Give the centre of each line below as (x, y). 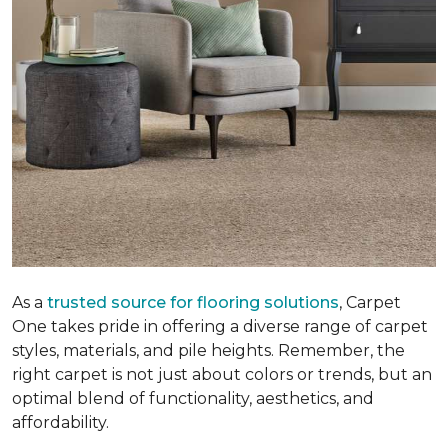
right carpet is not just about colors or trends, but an (222, 374)
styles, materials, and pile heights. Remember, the (208, 350)
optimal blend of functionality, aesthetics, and (193, 398)
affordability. (60, 422)
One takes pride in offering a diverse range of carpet (220, 326)
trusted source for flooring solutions (193, 302)
